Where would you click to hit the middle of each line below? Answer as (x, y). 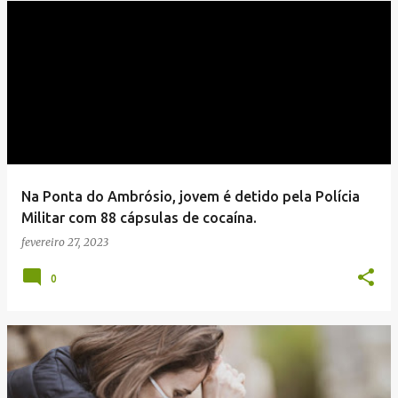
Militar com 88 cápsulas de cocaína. (139, 218)
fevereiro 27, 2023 (65, 242)
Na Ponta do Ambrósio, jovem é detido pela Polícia (191, 196)
